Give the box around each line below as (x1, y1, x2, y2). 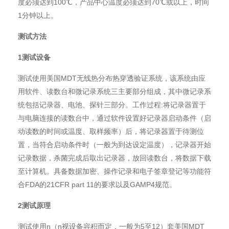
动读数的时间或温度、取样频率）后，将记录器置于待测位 (18, 127, 204, 135)
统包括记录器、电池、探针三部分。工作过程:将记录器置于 (18, 101, 206, 109)
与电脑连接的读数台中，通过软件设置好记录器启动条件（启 (18, 114, 211, 122)
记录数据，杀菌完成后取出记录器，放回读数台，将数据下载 (18, 154, 211, 162)
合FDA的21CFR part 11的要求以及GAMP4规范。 (18, 180, 176, 189)
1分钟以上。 (18, 11, 58, 19)
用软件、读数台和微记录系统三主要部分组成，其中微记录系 (18, 87, 211, 96)
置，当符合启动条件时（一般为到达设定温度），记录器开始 (18, 141, 211, 149)
